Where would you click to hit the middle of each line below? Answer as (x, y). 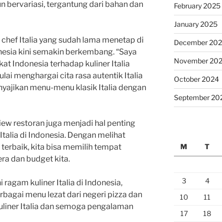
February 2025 (197, 5)
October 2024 (196, 79)
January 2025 (195, 24)
